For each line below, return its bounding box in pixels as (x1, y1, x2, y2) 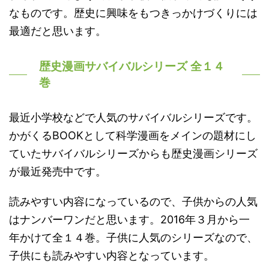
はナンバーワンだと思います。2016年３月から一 (9, 213, 250, 226)
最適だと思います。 (9, 24, 106, 37)
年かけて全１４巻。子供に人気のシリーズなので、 (9, 231, 258, 244)
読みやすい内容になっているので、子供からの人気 (9, 195, 258, 208)
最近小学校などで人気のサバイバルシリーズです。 (9, 110, 258, 124)
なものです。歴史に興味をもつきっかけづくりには (9, 6, 258, 19)
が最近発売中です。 (9, 165, 106, 178)
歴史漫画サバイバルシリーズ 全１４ (39, 59, 225, 73)
